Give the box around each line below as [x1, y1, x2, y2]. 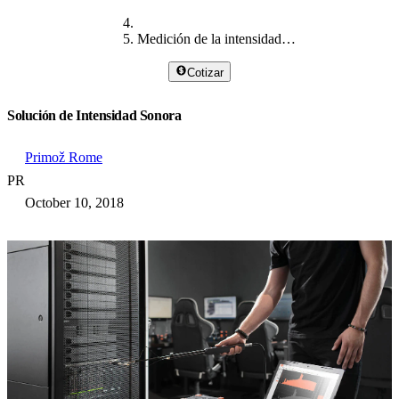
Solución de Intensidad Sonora [7, 107, 182, 123]
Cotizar [187, 65, 224, 79]
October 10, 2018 [25, 194, 124, 210]
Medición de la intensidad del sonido [281, 31, 297, 47]
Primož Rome [25, 149, 102, 165]
